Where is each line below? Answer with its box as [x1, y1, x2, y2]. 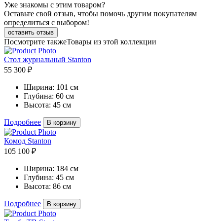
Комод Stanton [4, 137, 51, 145]
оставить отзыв [8, 29, 54, 36]
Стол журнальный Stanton [4, 55, 91, 64]
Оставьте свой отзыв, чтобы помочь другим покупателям [4, 9, 197, 18]
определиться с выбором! [4, 18, 89, 27]
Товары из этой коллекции [67, 37, 156, 46]
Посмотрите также [4, 37, 67, 46]
